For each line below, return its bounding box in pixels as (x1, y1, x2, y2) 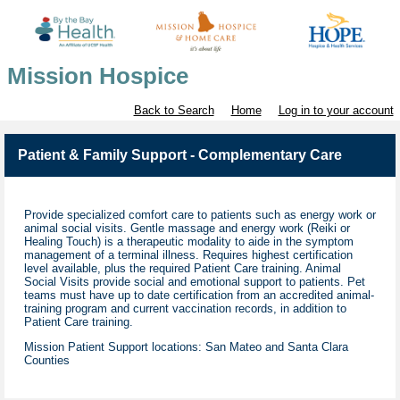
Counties (24, 354, 70, 368)
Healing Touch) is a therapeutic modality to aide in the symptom (24, 235, 354, 249)
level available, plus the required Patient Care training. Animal (24, 262, 341, 276)
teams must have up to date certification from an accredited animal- (24, 288, 374, 303)
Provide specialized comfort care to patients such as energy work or (24, 208, 376, 222)
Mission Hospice (6, 62, 188, 90)
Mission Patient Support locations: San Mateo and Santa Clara (24, 340, 348, 354)
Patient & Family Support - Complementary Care (18, 147, 342, 163)
